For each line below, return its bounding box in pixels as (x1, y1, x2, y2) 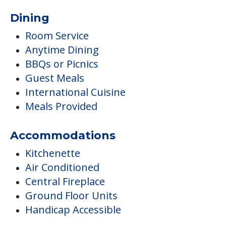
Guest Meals (25, 71, 84, 85)
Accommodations (10, 129, 116, 143)
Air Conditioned (25, 160, 99, 175)
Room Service (25, 29, 89, 43)
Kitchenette (25, 146, 80, 160)
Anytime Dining (25, 43, 99, 57)
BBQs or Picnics (25, 57, 98, 71)
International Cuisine (25, 85, 126, 99)
